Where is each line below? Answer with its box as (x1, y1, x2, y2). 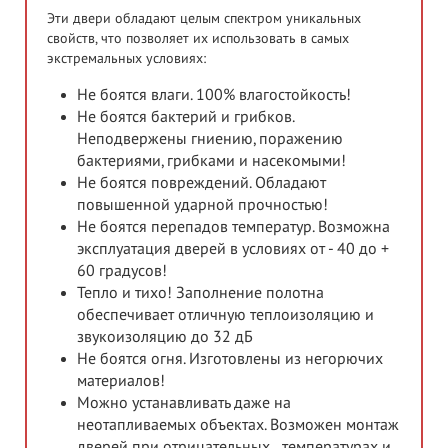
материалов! (77, 372, 165, 391)
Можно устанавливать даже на (77, 394, 291, 413)
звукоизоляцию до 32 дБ (77, 328, 253, 347)
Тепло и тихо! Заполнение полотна (77, 284, 324, 303)
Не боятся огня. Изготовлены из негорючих (77, 350, 383, 369)
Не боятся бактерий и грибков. (77, 108, 294, 127)
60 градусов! (77, 262, 167, 281)
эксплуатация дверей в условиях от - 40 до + (77, 240, 389, 259)
